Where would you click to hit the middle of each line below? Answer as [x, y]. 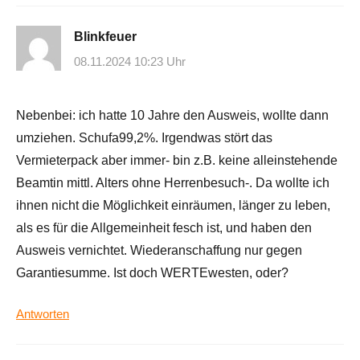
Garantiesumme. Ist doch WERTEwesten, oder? [152, 273]
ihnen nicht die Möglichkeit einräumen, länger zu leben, [173, 206]
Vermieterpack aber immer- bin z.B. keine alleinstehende [177, 161]
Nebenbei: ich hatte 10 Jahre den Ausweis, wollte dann [172, 116]
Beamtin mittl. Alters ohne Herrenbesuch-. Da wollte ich [173, 183]
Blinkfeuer [105, 36]
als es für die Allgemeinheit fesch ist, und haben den [164, 228]
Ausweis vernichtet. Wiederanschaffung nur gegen [159, 251]
